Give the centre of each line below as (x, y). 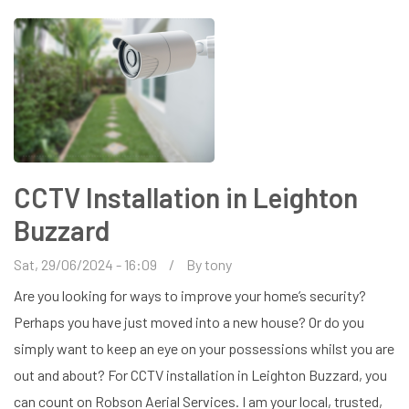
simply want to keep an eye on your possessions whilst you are (204, 348)
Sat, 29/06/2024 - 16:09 (85, 264)
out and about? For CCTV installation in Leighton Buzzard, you (200, 374)
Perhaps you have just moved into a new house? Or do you (189, 321)
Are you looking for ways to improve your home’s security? (190, 295)
